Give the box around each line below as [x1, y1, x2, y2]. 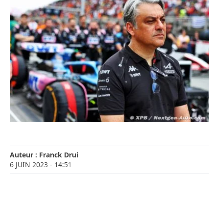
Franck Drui [39, 150, 78, 160]
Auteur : [10, 150, 39, 160]
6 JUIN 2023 [10, 160, 48, 170]
